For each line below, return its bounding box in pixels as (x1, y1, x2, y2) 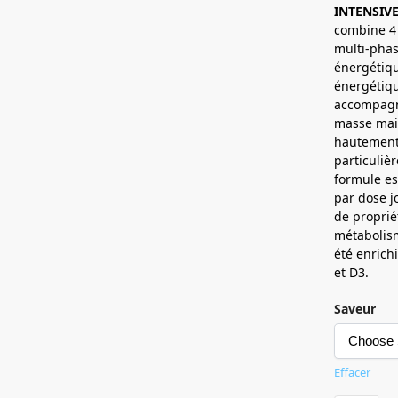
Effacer (334, 363, 371, 380)
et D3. (334, 263, 370, 281)
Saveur (334, 299, 377, 317)
